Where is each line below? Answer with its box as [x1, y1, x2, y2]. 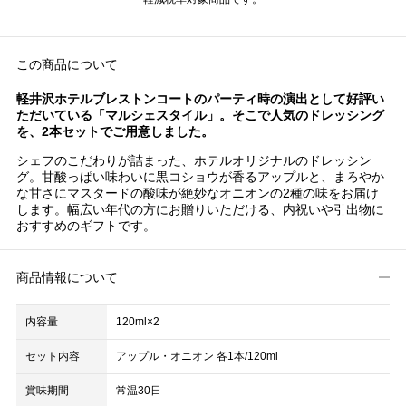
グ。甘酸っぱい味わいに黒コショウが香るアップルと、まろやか [15, 169, 384, 184]
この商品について [15, 57, 118, 72]
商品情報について [15, 270, 118, 285]
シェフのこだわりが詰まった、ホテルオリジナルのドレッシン [15, 153, 372, 168]
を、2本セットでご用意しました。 [15, 124, 214, 139]
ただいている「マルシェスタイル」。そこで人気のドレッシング [15, 108, 384, 122]
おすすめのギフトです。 [15, 218, 156, 233]
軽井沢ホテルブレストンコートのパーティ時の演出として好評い [15, 92, 384, 106]
